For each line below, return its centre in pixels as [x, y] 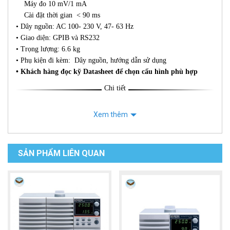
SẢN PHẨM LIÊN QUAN [61, 154]
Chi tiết [115, 88]
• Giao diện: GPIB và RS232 [58, 38]
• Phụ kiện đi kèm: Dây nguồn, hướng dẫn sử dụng [91, 61]
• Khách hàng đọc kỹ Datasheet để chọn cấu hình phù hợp [107, 72]
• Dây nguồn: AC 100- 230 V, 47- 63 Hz [75, 27]
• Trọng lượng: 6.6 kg [48, 49]
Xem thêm [111, 115]
